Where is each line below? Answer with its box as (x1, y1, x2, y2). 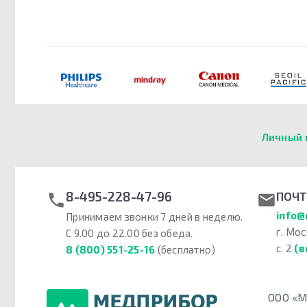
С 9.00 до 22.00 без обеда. (66, 227, 193, 240)
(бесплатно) (155, 243, 216, 256)
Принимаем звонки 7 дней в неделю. (66, 210, 243, 223)
